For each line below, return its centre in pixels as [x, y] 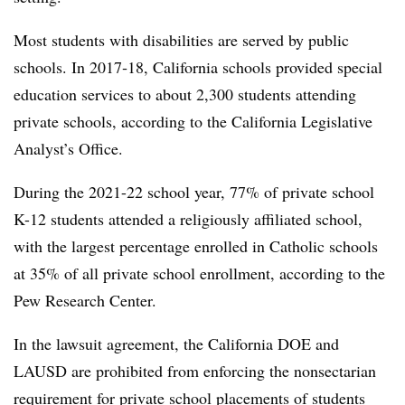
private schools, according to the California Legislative [193, 121]
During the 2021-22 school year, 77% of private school [194, 191]
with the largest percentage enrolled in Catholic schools [196, 245]
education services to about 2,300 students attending [185, 94]
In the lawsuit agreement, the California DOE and [176, 343]
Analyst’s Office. [68, 148]
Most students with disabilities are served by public [181, 39]
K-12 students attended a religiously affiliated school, [188, 218]
